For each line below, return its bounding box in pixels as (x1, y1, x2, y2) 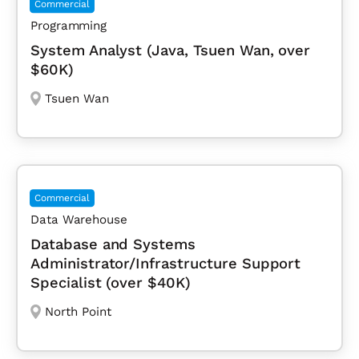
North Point (44, 305, 111, 320)
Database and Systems (30, 236, 196, 253)
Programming (30, 18, 107, 34)
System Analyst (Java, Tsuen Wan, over (30, 42, 311, 59)
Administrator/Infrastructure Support (30, 255, 301, 272)
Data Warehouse (30, 212, 127, 228)
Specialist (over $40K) (30, 274, 191, 292)
